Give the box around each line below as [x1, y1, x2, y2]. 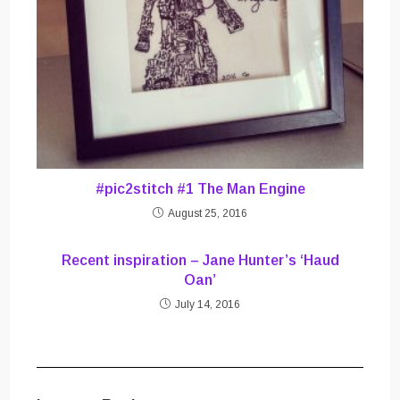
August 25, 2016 [168, 206, 247, 220]
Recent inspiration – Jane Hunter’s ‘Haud [61, 252, 339, 268]
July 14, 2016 [175, 297, 240, 311]
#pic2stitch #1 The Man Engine [95, 180, 305, 196]
